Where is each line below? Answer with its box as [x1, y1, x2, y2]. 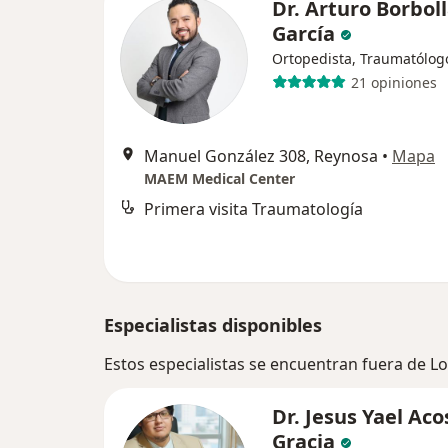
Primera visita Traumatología [144, 198, 363, 221]
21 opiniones [350, 72, 437, 92]
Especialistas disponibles [104, 313, 322, 338]
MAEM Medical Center [144, 169, 295, 189]
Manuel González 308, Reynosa [144, 145, 378, 168]
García [272, 20, 340, 48]
